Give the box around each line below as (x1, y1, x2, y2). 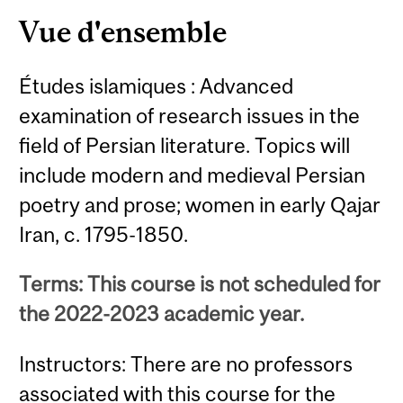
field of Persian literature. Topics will (19, 132, 351, 157)
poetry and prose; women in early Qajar (19, 192, 381, 217)
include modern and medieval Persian (19, 162, 366, 187)
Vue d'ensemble (19, 14, 228, 49)
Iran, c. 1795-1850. (19, 221, 189, 246)
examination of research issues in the (19, 103, 361, 128)
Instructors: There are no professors (19, 351, 354, 376)
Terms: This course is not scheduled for (19, 272, 381, 297)
